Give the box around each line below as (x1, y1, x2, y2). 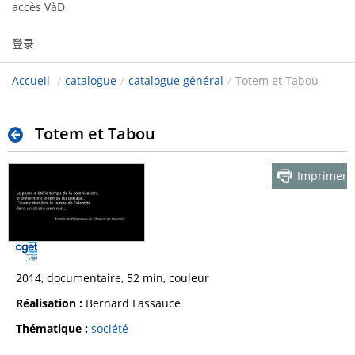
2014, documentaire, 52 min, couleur (16, 269, 209, 285)
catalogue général (128, 73, 223, 89)
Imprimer (297, 168, 347, 184)
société (91, 320, 128, 336)
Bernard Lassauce (82, 295, 181, 311)
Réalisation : (16, 295, 82, 311)
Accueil (12, 73, 50, 89)
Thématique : (16, 320, 91, 336)
